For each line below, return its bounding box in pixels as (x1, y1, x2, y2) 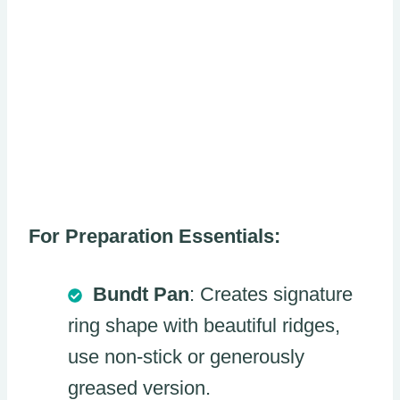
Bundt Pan (93, 283, 189, 306)
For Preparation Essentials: (29, 225, 280, 248)
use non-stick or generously (68, 346, 304, 369)
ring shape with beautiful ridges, (68, 314, 340, 337)
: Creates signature (189, 283, 353, 306)
